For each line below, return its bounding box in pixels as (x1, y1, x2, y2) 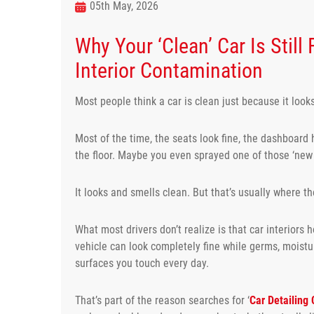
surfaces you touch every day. (75, 256, 209, 270)
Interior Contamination (75, 57, 263, 83)
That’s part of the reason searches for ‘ (75, 293, 250, 307)
